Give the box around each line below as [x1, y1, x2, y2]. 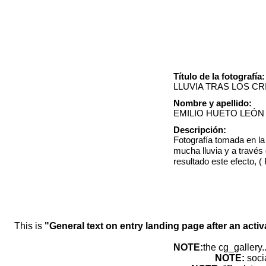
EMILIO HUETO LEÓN [173, 107, 264, 118]
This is [14, 220, 45, 231]
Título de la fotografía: [173, 71, 265, 81]
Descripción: [173, 124, 226, 135]
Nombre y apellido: [173, 97, 252, 108]
